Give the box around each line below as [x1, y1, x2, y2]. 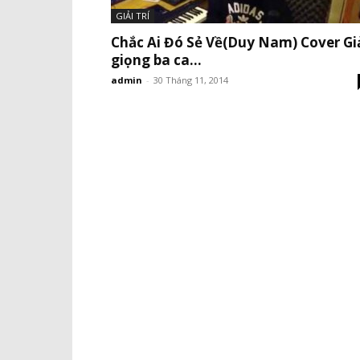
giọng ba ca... [111, 51, 202, 69]
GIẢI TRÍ [116, 10, 149, 22]
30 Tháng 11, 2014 [153, 74, 228, 86]
